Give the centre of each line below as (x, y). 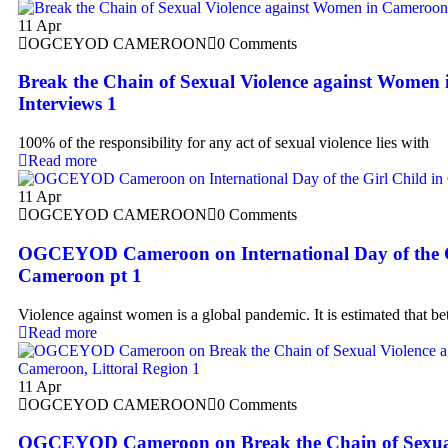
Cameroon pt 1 (80, 275)
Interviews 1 (67, 104)
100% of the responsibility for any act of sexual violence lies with (223, 143)
